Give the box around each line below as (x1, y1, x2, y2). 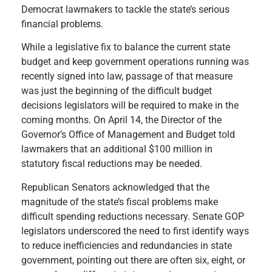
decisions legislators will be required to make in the (21, 100, 239, 112)
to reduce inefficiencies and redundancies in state (21, 239, 232, 251)
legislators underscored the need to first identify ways (21, 225, 249, 237)
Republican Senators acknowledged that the (21, 181, 209, 193)
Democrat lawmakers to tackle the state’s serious (21, 3, 229, 15)
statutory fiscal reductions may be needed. (21, 158, 202, 170)
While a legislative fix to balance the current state (21, 41, 230, 53)
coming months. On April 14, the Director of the (21, 114, 222, 126)
